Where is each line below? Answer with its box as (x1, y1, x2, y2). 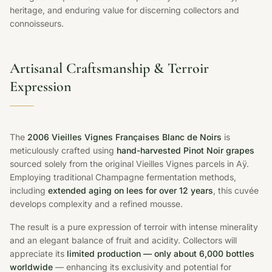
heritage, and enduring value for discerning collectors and (10, 4, 239, 15)
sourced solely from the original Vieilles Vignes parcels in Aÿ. (10, 158, 249, 169)
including (10, 185, 48, 195)
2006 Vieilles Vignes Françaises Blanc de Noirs (27, 131, 222, 142)
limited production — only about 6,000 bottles (67, 248, 254, 259)
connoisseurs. (10, 18, 64, 29)
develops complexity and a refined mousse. (10, 198, 183, 209)
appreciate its (10, 248, 67, 259)
